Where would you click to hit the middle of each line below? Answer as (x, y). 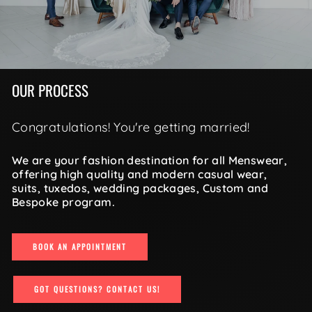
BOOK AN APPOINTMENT (80, 247)
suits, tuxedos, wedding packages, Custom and (140, 188)
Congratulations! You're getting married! (131, 127)
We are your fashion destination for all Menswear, (150, 161)
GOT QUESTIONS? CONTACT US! (97, 289)
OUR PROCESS (50, 91)
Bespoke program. (63, 202)
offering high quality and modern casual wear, (140, 174)
